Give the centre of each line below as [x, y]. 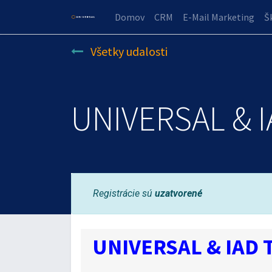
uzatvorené [178, 193]
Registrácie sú [124, 193]
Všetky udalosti [129, 51]
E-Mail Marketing [219, 17]
